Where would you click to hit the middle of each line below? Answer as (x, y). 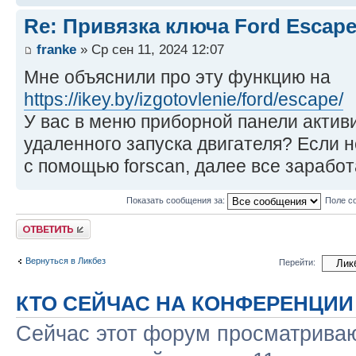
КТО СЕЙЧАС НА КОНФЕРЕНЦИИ (185, 304)
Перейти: (297, 262)
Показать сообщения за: (176, 201)
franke (56, 50)
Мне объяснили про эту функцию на (177, 77)
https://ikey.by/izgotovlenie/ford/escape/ (184, 100)
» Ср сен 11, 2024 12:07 (150, 50)
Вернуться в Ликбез (66, 260)
